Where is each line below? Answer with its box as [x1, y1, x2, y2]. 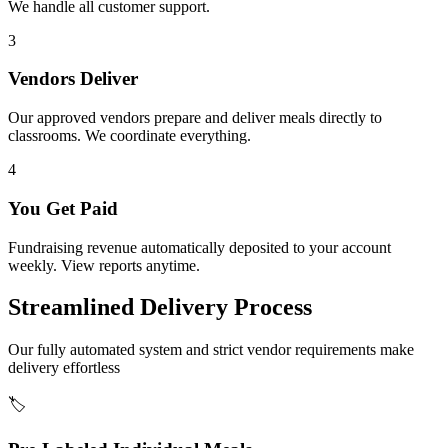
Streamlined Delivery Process [8, 294, 312, 321]
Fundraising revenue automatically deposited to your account [8, 238, 391, 256]
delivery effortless [8, 359, 120, 377]
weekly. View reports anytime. [8, 256, 200, 274]
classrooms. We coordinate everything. [8, 127, 251, 145]
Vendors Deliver [8, 68, 138, 90]
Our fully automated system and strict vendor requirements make [8, 341, 414, 359]
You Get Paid [8, 197, 118, 219]
